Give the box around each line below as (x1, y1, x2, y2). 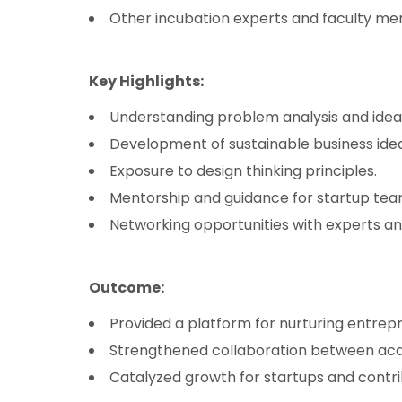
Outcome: (89, 276, 164, 298)
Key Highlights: (89, 70, 204, 92)
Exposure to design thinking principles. (109, 160, 377, 181)
